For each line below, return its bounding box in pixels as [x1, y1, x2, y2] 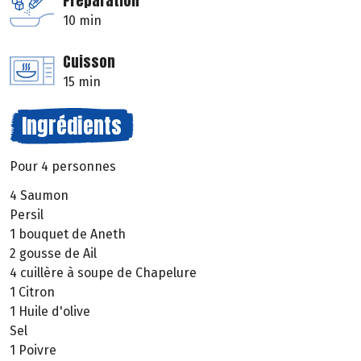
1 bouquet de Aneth [10, 226, 126, 243]
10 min [63, 12, 102, 28]
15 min [63, 73, 101, 89]
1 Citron [10, 284, 55, 301]
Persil [10, 207, 44, 223]
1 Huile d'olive [10, 304, 90, 320]
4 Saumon [10, 188, 68, 204]
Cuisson [63, 50, 115, 73]
